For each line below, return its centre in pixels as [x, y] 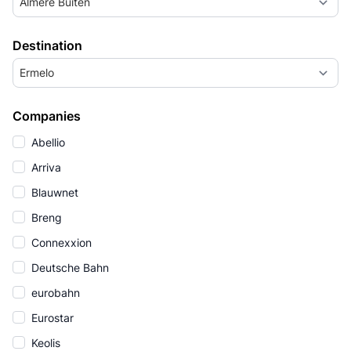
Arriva [45, 167]
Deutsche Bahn [69, 268]
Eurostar [51, 318]
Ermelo [37, 72]
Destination [47, 45]
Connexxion [60, 242]
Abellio [47, 142]
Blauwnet [53, 192]
